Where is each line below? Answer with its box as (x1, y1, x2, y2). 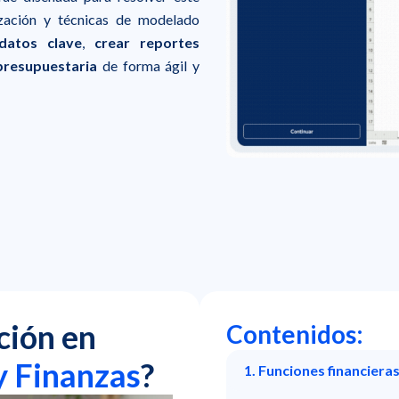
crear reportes (94, 33, 200, 51)
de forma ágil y (97, 56, 200, 74)
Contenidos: (226, 318, 363, 349)
